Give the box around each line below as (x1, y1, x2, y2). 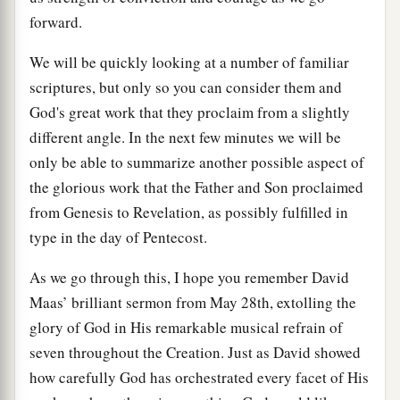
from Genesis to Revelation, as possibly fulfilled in (29, 201, 348, 222)
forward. (29, 11, 82, 32)
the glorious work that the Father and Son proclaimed (29, 176, 363, 197)
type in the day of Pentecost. (29, 226, 207, 247)
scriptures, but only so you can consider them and (29, 76, 342, 97)
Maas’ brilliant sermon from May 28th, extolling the (29, 291, 356, 312)
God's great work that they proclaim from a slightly (29, 101, 350, 122)
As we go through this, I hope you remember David (29, 266, 349, 287)
